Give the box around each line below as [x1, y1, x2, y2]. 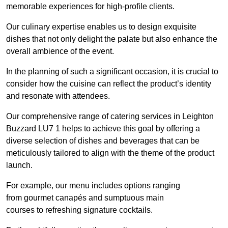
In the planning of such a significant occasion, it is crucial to [6, 67, 218, 76]
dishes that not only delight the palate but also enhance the [6, 35, 217, 44]
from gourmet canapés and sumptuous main [6, 193, 164, 203]
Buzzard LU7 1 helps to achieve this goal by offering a [6, 124, 200, 133]
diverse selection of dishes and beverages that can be [6, 136, 199, 146]
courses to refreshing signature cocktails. [6, 206, 153, 215]
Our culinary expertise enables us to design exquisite [6, 22, 196, 32]
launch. [6, 161, 33, 170]
